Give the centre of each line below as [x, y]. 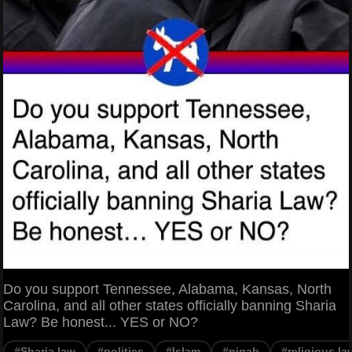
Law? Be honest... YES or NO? [101, 322]
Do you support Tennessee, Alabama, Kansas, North [167, 289]
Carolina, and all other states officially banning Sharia [170, 305]
